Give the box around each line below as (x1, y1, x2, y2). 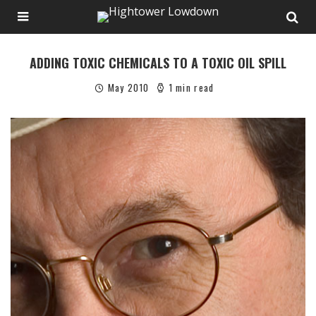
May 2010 (107, 80, 150, 95)
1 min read (166, 80, 214, 95)
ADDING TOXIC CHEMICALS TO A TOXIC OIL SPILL (30, 54, 286, 72)
